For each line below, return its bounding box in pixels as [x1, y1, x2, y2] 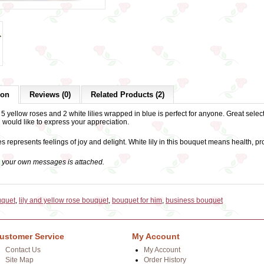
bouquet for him [112, 196, 162, 204]
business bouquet [166, 196, 223, 204]
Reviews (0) [29, 90, 71, 99]
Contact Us [5, 246, 41, 254]
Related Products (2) [91, 90, 164, 99]
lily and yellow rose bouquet [19, 196, 108, 204]
